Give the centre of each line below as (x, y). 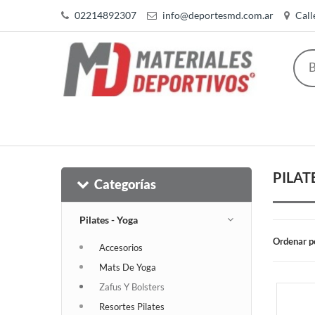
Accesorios (121, 247)
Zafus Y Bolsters (132, 287)
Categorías (125, 184)
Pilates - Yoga (109, 219)
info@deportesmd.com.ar (218, 15)
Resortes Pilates (132, 306)
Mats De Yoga (128, 267)
